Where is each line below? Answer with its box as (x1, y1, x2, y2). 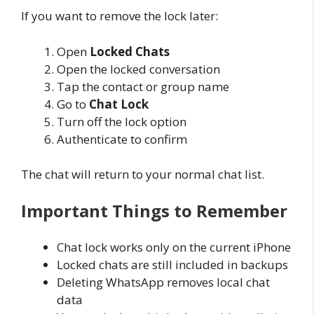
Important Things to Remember (21, 198, 287, 222)
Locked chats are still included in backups (57, 256, 288, 273)
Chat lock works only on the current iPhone (57, 238, 291, 255)
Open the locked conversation (57, 60, 220, 77)
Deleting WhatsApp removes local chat (57, 273, 270, 290)
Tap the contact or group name (57, 78, 229, 95)
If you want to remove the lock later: (21, 8, 218, 25)
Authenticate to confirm (57, 130, 187, 147)
